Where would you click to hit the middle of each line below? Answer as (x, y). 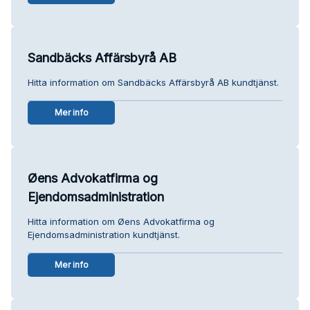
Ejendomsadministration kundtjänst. (104, 234)
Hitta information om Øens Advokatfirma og (121, 221)
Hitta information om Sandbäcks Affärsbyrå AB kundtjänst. (153, 82)
